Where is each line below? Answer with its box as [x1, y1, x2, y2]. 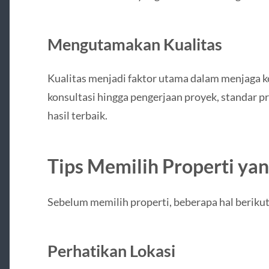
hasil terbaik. [47, 109, 107, 122]
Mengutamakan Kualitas [47, 34, 222, 55]
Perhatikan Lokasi [47, 241, 175, 261]
